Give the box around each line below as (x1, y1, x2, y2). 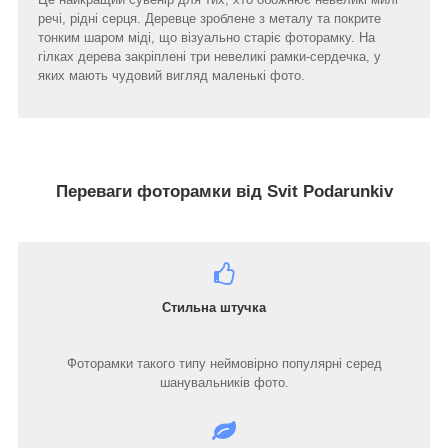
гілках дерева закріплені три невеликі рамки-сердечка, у (38, 48, 381, 64)
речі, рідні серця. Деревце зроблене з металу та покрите (38, 10, 381, 26)
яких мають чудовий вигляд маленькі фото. (38, 67, 305, 83)
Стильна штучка (38, 300, 266, 316)
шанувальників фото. (159, 375, 289, 391)
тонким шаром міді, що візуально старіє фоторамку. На (38, 29, 375, 45)
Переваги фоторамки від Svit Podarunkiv (55, 181, 393, 201)
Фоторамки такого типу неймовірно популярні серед (66, 356, 382, 372)
